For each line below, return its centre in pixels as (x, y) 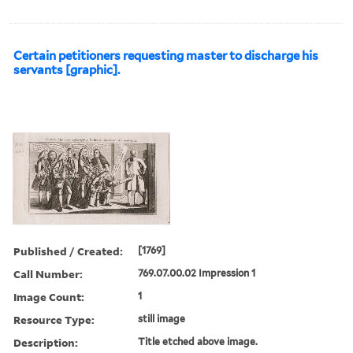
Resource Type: (54, 319)
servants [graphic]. (67, 70)
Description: (46, 342)
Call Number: (48, 273)
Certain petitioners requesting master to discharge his (166, 56)
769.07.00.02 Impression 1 (197, 273)
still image (162, 318)
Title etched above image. (198, 341)
